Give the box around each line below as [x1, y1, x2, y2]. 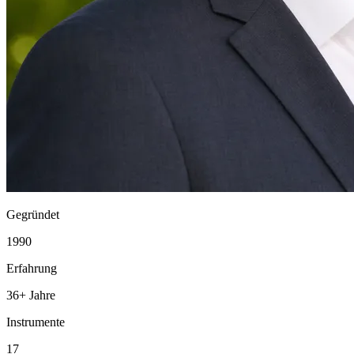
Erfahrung [6, 262, 57, 276]
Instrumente [6, 315, 65, 330]
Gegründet [6, 208, 59, 222]
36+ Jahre [6, 288, 55, 303]
